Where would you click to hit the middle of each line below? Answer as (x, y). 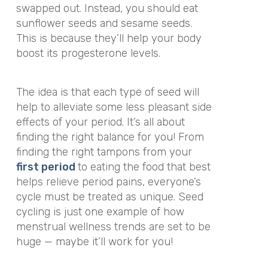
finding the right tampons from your (104, 152)
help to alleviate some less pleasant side (114, 107)
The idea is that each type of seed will (107, 92)
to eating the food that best (144, 167)
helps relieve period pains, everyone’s (108, 182)
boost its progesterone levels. (88, 54)
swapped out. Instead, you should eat (107, 9)
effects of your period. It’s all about (100, 122)
